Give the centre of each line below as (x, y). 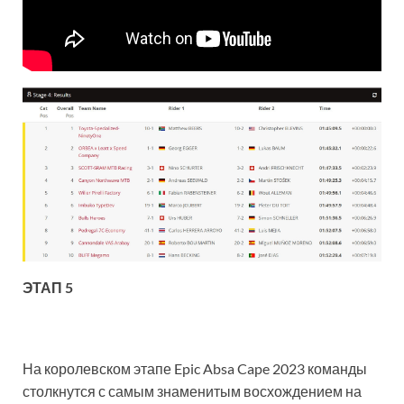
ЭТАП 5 (48, 287)
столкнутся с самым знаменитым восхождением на (192, 390)
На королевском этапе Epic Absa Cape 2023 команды (195, 368)
